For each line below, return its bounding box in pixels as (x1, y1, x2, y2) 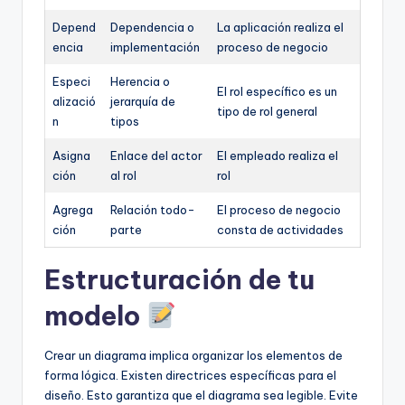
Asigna (52, 148, 90, 164)
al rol (110, 168, 137, 184)
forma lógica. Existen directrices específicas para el (44, 368, 336, 383)
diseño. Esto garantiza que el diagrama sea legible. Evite (44, 388, 358, 403)
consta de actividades (217, 222, 344, 238)
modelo (44, 299, 146, 334)
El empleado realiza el (217, 148, 338, 164)
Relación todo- (110, 202, 195, 218)
